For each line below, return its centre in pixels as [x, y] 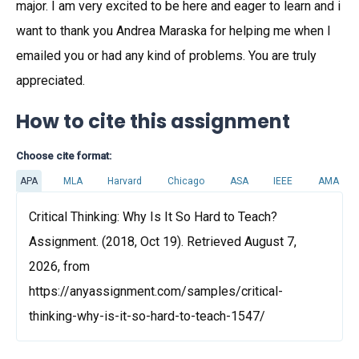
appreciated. [50, 81]
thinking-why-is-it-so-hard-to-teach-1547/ [147, 316]
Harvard [125, 181]
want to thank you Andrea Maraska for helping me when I [173, 31]
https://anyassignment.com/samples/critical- [156, 291]
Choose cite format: [64, 156]
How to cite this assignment [153, 121]
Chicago [186, 181]
